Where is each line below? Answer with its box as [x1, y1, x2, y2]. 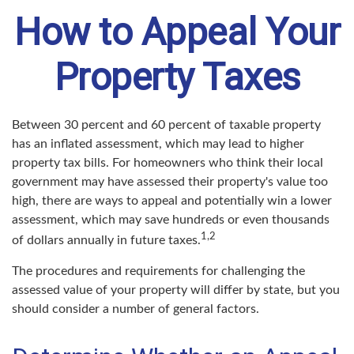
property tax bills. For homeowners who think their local [12, 156, 323, 169]
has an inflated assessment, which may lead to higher [12, 137, 304, 150]
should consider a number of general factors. [12, 303, 259, 316]
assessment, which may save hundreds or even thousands [12, 213, 330, 226]
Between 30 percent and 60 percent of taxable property [12, 119, 321, 131]
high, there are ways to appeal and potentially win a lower [12, 194, 332, 207]
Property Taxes [54, 55, 300, 100]
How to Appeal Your [14, 9, 340, 55]
